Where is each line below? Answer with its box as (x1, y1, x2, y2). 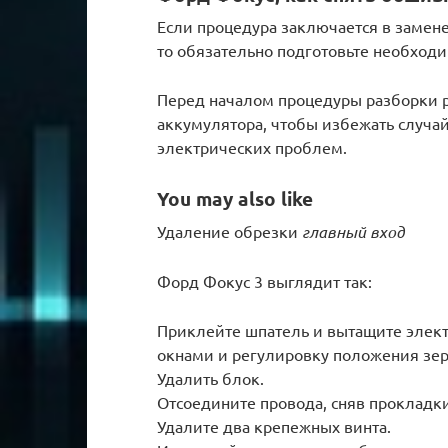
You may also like (157, 186, 313, 212)
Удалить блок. (157, 367, 264, 388)
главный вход (302, 220, 405, 242)
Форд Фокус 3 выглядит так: (157, 270, 372, 291)
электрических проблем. (157, 137, 347, 158)
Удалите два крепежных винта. (157, 415, 391, 436)
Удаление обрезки (157, 220, 302, 241)
